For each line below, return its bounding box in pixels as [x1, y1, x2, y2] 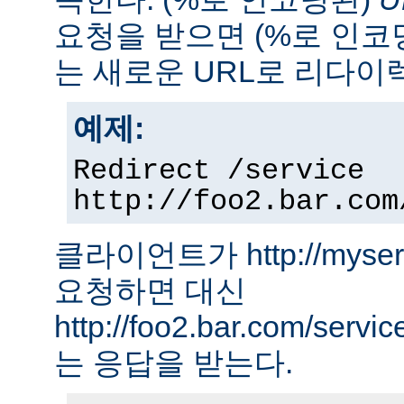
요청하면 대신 [54, 273, 246, 308]
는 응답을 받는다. [54, 345, 293, 381]
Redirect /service [73, 155, 364, 188]
